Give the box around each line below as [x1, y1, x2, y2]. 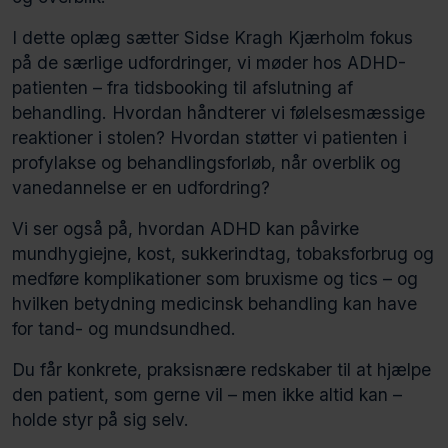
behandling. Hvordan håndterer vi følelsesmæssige [12, 101, 425, 123]
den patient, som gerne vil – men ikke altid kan [12, 383, 393, 405]
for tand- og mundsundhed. [12, 317, 236, 339]
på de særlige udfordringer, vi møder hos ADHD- [12, 51, 406, 73]
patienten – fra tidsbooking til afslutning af [12, 76, 353, 98]
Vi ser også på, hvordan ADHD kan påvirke [12, 217, 359, 239]
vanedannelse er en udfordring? [12, 176, 270, 198]
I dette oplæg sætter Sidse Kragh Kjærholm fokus [12, 26, 413, 48]
